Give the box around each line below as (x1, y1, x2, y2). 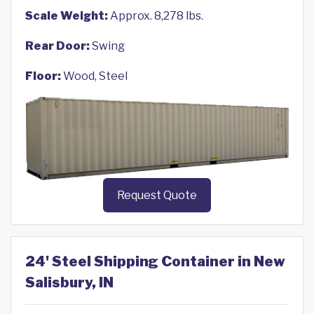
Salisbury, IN (25, 274, 114, 292)
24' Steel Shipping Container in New (25, 253, 285, 271)
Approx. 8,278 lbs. (108, 9, 203, 22)
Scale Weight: (25, 9, 108, 22)
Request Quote (117, 189, 197, 203)
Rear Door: (25, 39, 90, 53)
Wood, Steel (61, 69, 128, 83)
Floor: (25, 69, 61, 83)
